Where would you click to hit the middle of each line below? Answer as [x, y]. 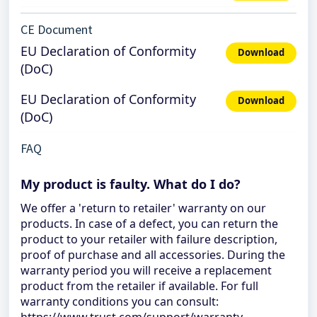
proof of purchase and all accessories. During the [153, 255]
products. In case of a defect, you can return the [149, 224]
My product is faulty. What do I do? [131, 184]
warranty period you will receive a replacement [146, 270]
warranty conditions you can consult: [120, 301]
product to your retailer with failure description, [149, 239]
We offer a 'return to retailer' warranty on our [143, 208]
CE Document [57, 29]
